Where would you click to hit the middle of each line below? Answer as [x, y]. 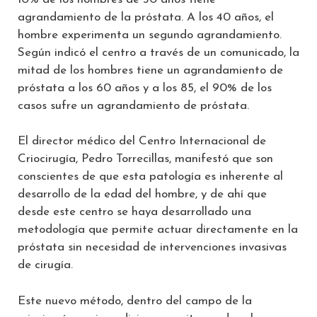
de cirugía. [45, 265]
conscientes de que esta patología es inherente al [150, 177]
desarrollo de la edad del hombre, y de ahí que [142, 195]
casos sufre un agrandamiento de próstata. [133, 105]
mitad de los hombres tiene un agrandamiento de [150, 70]
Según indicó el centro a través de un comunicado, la [158, 52]
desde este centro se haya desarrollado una [134, 212]
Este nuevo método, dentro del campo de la [135, 301]
